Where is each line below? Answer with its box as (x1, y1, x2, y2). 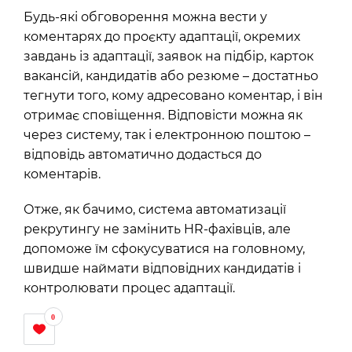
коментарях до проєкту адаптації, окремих (24, 29, 300, 44)
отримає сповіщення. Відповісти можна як (24, 108, 302, 123)
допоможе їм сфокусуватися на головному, (24, 241, 305, 256)
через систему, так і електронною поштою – (24, 127, 310, 142)
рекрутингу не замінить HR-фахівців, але (24, 222, 291, 236)
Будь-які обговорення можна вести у (24, 9, 267, 24)
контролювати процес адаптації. (24, 280, 235, 295)
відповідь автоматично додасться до (24, 147, 262, 162)
